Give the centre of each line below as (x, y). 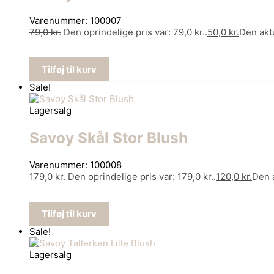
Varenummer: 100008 (76, 165)
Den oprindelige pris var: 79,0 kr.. (135, 32)
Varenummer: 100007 (76, 20)
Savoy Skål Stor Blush (109, 138)
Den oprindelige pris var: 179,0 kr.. (142, 177)
